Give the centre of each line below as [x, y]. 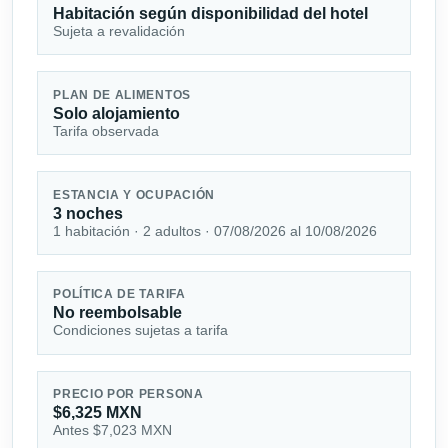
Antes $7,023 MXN [113, 430]
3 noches [88, 213]
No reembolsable [118, 313]
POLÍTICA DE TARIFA [119, 294]
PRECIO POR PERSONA [128, 394]
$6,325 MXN [98, 413]
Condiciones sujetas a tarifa [141, 330]
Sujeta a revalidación [119, 31]
